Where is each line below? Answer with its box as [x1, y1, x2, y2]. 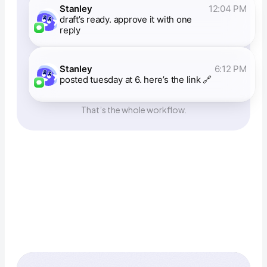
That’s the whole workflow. [80, 104, 187, 116]
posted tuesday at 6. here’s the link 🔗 [60, 74, 212, 86]
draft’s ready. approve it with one [60, 14, 193, 26]
